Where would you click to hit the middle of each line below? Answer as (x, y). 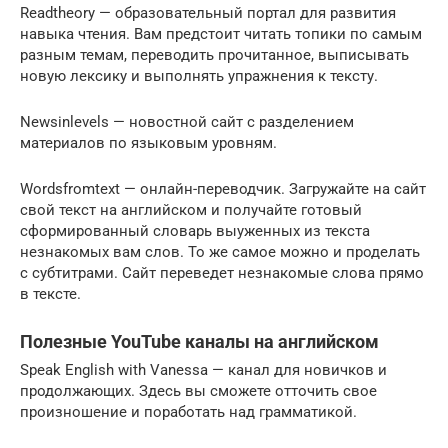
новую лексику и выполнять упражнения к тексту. (199, 76)
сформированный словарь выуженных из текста (195, 231)
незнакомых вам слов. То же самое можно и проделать (220, 252)
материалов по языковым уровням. (148, 143)
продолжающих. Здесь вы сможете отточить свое (198, 391)
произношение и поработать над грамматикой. (188, 412)
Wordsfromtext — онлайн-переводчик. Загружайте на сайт (223, 189)
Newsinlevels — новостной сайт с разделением (187, 122)
